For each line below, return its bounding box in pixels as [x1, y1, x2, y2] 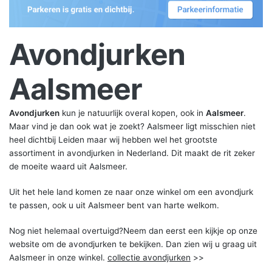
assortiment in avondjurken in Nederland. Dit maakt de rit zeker [9, 148, 255, 158]
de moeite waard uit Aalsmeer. [9, 161, 127, 171]
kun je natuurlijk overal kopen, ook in [59, 107, 206, 118]
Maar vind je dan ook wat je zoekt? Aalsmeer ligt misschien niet [9, 121, 256, 131]
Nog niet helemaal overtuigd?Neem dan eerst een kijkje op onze [9, 225, 257, 236]
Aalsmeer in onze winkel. [9, 252, 107, 262]
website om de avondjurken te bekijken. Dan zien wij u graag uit [9, 239, 257, 249]
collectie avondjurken [107, 252, 191, 262]
